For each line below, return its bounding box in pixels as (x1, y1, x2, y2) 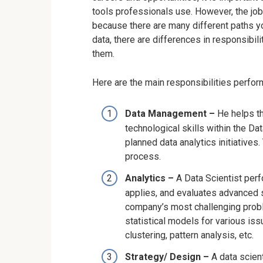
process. (125, 150, 161, 162)
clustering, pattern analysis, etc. (125, 230, 254, 241)
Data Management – (125, 107, 217, 119)
